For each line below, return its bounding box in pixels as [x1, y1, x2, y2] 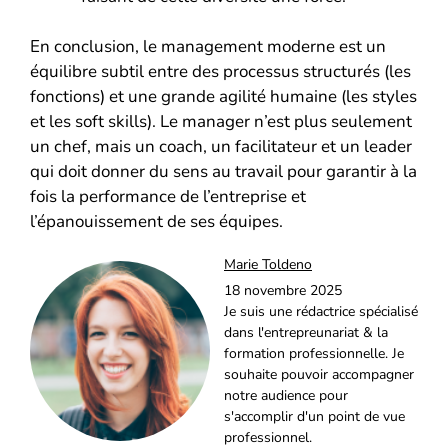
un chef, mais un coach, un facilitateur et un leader [30, 135, 412, 159]
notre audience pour [224, 386, 348, 406]
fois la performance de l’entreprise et [30, 185, 306, 209]
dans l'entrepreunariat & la [224, 323, 388, 343]
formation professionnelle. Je [224, 344, 404, 364]
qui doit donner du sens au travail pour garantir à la [30, 160, 417, 184]
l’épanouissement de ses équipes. [30, 210, 283, 234]
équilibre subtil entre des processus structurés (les [30, 60, 411, 84]
